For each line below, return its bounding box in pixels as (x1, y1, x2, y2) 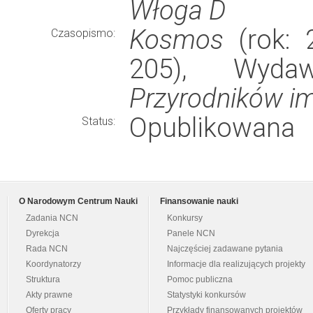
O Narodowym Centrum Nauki (19, 197, 138, 205)
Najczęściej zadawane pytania (167, 245, 283, 253)
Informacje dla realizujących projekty (167, 260, 305, 268)
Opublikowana (129, 112, 295, 143)
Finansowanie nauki (160, 197, 238, 205)
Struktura (26, 275, 60, 284)
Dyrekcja (26, 229, 59, 238)
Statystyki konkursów (167, 291, 246, 299)
